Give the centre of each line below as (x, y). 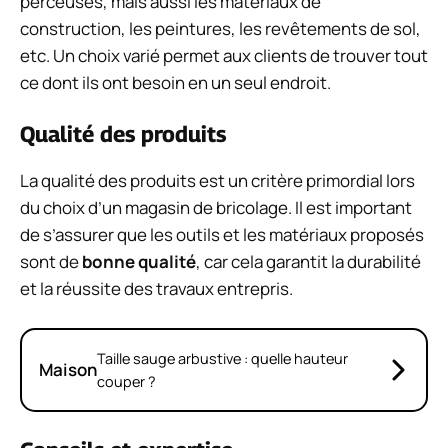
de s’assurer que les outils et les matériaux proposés (222, 235)
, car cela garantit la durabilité (308, 262)
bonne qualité (139, 262)
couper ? (126, 381)
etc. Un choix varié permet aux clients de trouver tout (224, 55)
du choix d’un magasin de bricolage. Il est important (216, 208)
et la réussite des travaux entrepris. (156, 289)
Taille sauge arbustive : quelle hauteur (222, 358)
